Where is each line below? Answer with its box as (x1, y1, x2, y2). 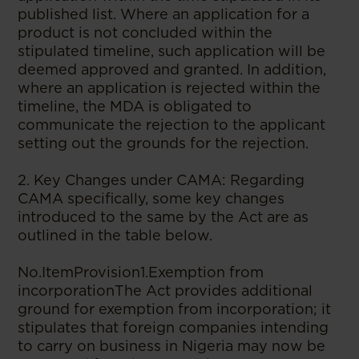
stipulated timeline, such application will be (18, 42, 326, 59)
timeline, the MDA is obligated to (18, 97, 252, 115)
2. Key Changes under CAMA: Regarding (18, 171, 305, 188)
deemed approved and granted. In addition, (18, 60, 327, 78)
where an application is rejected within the (18, 79, 321, 96)
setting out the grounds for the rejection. (18, 134, 309, 151)
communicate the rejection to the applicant (18, 115, 326, 133)
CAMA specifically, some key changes (18, 189, 285, 207)
